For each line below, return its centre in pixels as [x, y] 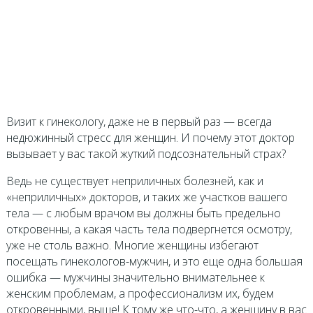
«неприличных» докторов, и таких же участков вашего [147, 197]
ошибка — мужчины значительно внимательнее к [135, 277]
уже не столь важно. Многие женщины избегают [132, 245]
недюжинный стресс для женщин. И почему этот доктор [150, 138]
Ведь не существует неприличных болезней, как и [134, 181]
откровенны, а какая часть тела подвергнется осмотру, [149, 229]
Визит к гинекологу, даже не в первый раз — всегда [139, 122]
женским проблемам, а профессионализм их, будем [140, 293]
